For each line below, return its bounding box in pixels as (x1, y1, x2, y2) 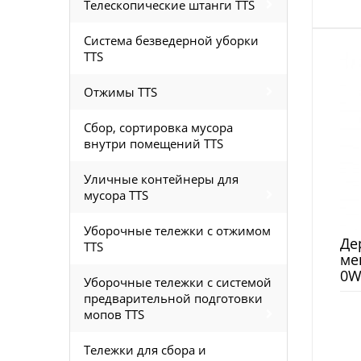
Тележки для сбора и (84, 342, 206, 358)
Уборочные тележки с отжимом (84, 222, 271, 239)
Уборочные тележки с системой (84, 274, 272, 290)
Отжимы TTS (84, 84, 157, 100)
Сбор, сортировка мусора (84, 119, 233, 135)
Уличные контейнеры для (84, 171, 239, 187)
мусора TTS (84, 187, 148, 203)
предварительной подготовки (84, 290, 263, 306)
